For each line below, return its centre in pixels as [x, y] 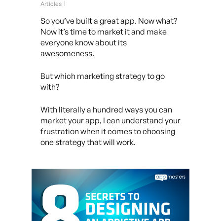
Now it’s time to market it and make [104, 32]
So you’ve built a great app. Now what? [109, 21]
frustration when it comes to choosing [108, 131]
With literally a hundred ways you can [106, 110]
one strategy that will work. [88, 142]
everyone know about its [84, 42]
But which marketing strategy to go [103, 76]
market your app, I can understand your [110, 120]
